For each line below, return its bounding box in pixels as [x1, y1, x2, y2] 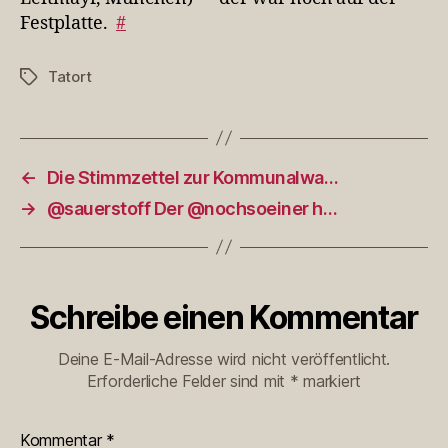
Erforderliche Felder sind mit [86, 370, 290, 391]
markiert [298, 370, 362, 391]
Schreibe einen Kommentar [29, 297, 419, 337]
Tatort [48, 66, 92, 86]
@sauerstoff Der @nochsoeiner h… [46, 197, 338, 219]
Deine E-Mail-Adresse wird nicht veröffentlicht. [57, 348, 391, 369]
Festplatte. [20, 11, 116, 35]
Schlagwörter [19, 67, 115, 87]
